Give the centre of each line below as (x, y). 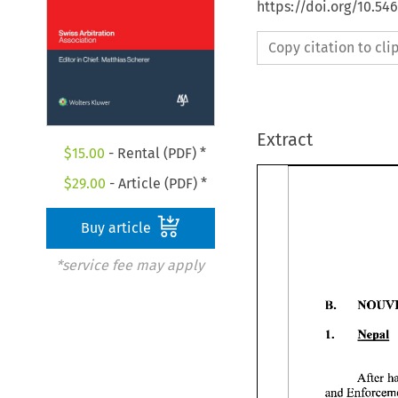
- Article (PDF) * (156, 183)
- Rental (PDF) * (156, 153)
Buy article (118, 227)
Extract (284, 139)
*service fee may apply (130, 265)
